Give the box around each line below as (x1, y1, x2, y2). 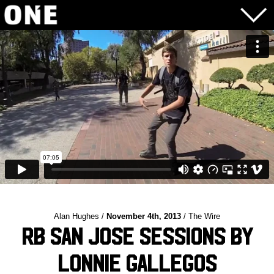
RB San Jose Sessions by (21, 224, 253, 250)
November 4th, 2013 (106, 211, 181, 221)
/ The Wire (181, 211, 220, 221)
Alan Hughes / (54, 211, 106, 221)
